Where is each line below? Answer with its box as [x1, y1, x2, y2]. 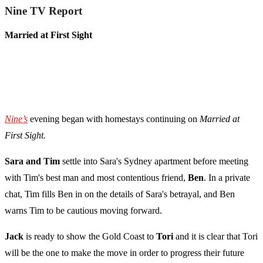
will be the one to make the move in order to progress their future [5, 248, 244, 258]
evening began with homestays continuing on [30, 114, 200, 124]
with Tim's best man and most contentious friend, [5, 173, 188, 183]
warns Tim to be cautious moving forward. [5, 205, 162, 216]
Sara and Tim [5, 156, 60, 167]
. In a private [204, 173, 250, 183]
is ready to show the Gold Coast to [23, 231, 156, 242]
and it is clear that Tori [173, 231, 258, 242]
